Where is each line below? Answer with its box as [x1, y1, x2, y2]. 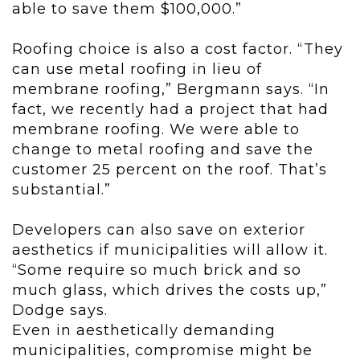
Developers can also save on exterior [12, 221, 305, 239]
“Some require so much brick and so [12, 261, 301, 280]
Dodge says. [12, 301, 112, 320]
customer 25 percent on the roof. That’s [12, 161, 327, 179]
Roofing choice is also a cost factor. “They [12, 40, 343, 59]
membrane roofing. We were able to [12, 121, 300, 139]
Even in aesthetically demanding [12, 321, 276, 340]
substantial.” [12, 181, 111, 199]
